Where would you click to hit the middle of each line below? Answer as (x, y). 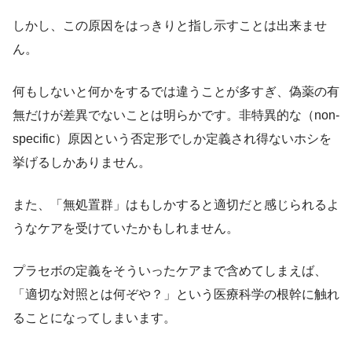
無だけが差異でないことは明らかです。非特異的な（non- (176, 115)
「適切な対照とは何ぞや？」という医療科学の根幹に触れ (176, 294)
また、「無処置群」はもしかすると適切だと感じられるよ (176, 204)
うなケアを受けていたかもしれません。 (126, 228)
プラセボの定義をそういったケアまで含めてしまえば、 (170, 270)
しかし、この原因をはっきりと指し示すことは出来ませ (170, 25)
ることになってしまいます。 (94, 317)
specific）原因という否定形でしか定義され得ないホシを (172, 138)
